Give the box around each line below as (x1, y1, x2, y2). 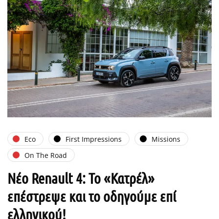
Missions (152, 134, 180, 144)
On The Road (24, 150, 67, 160)
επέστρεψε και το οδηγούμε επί (7, 187, 176, 205)
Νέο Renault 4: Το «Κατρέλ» (7, 169, 154, 187)
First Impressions (66, 134, 122, 144)
